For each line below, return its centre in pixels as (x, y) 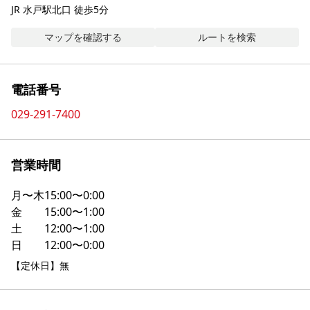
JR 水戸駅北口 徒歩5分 (60, 9)
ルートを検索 (227, 37)
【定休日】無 (40, 265)
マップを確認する (83, 37)
